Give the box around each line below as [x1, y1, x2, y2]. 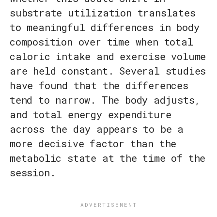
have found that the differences [10, 79, 188, 92]
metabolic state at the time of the [10, 152, 206, 165]
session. [10, 166, 56, 179]
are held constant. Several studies [10, 64, 206, 77]
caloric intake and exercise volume [10, 50, 206, 63]
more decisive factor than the [10, 137, 177, 150]
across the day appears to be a [10, 123, 184, 136]
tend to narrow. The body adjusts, [10, 93, 201, 107]
